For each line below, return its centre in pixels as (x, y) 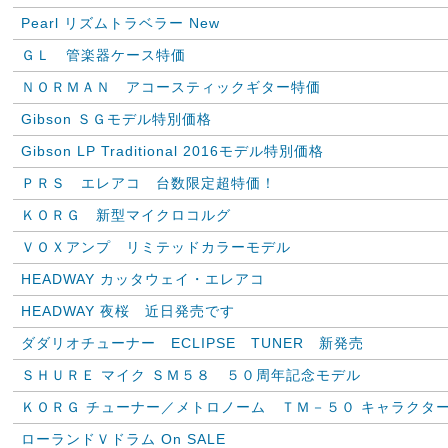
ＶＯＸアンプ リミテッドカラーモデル (163, 247)
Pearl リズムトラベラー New (120, 23)
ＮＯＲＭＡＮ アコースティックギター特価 (171, 87)
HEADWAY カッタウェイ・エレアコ (150, 279)
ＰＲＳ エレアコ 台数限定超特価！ (148, 183)
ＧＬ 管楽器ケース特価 (103, 55)
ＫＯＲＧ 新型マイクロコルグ (126, 215)
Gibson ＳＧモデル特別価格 (116, 119)
